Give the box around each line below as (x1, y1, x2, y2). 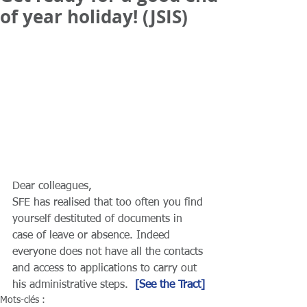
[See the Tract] (135, 280, 205, 291)
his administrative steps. (12, 280, 135, 291)
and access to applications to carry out (12, 263, 200, 274)
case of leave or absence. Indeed (12, 230, 173, 241)
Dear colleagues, (12, 181, 92, 192)
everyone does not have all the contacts (12, 247, 206, 258)
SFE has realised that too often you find (12, 197, 206, 208)
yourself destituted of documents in (12, 214, 186, 225)
